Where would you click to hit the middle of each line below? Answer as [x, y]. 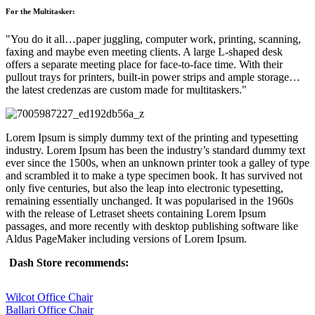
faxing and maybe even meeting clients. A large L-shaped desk [144, 51]
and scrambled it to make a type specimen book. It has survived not [154, 175]
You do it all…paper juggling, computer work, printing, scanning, [156, 39]
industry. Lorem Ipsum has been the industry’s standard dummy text [155, 150]
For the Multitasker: [40, 11]
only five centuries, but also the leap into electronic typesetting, [144, 188]
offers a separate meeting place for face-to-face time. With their [144, 64]
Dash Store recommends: [69, 262]
